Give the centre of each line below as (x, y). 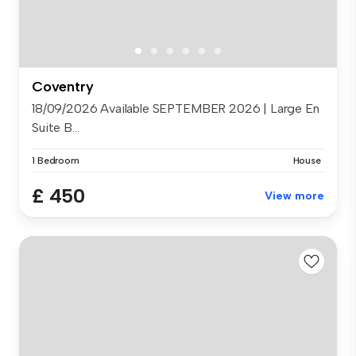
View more (294, 195)
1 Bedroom (56, 160)
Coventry (63, 86)
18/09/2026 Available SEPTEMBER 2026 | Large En (176, 108)
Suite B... (56, 127)
